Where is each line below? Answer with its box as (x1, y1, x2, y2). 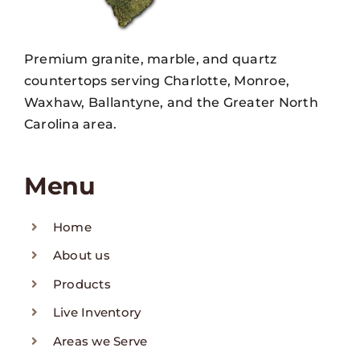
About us (53, 247, 110, 264)
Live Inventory (53, 305, 141, 321)
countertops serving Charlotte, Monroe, (24, 72, 290, 88)
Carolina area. (24, 116, 117, 132)
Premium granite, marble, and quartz (24, 51, 277, 67)
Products (53, 276, 111, 292)
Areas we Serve (53, 333, 148, 349)
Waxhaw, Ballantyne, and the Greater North (24, 94, 318, 110)
